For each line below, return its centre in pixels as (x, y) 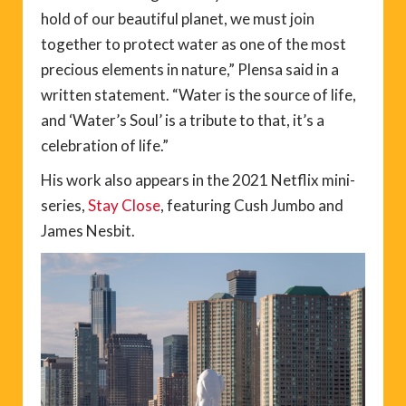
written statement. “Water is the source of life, (198, 94)
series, (64, 205)
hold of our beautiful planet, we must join (178, 18)
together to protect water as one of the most (193, 43)
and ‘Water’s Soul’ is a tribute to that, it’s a (183, 120)
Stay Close (124, 205)
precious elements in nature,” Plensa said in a (190, 69)
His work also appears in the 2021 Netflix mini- (198, 179)
